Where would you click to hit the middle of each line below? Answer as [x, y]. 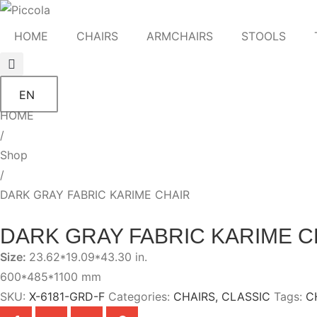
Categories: [139, 297]
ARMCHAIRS [180, 36]
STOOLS [264, 36]
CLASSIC [246, 297]
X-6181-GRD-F [67, 297]
